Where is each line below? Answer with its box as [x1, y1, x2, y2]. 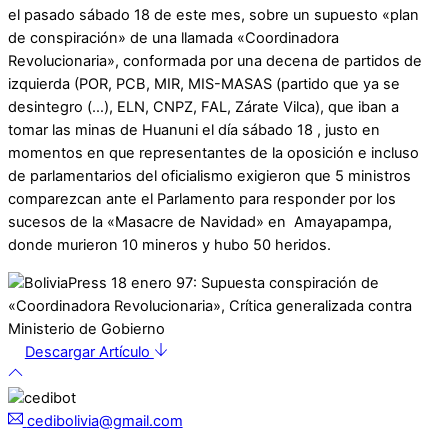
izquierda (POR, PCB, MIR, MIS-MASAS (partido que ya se [8, 74, 400, 93]
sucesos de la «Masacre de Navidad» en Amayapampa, [8, 212, 392, 231]
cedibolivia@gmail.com [26, 411, 183, 430]
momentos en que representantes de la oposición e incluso [8, 143, 419, 162]
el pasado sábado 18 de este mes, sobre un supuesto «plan [8, 5, 419, 24]
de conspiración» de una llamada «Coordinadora [8, 28, 339, 47]
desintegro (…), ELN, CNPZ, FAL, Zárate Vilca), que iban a [8, 97, 399, 116]
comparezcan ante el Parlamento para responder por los [8, 189, 396, 208]
